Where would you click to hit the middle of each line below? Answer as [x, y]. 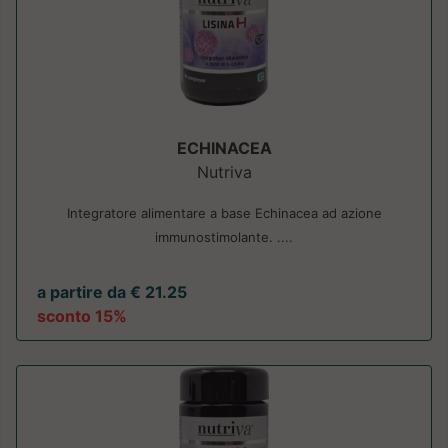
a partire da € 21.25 [112, 292]
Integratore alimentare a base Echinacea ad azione [224, 213]
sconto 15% [82, 316]
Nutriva [224, 172]
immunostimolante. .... [224, 237]
